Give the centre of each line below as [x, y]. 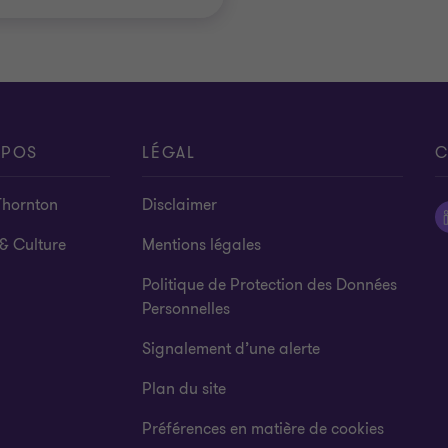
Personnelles [186, 309]
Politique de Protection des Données [270, 285]
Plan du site [184, 389]
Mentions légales [202, 245]
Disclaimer [180, 205]
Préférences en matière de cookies [263, 429]
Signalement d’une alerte [231, 349]
